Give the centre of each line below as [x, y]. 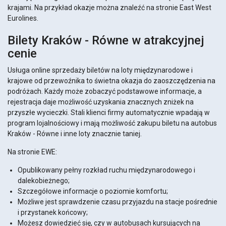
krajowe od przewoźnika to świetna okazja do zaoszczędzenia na [111, 81]
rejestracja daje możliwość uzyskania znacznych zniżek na [101, 102]
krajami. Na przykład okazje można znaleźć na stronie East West [109, 8]
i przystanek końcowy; [53, 213]
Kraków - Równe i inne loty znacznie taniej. [75, 134]
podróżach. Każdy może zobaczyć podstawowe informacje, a [105, 92]
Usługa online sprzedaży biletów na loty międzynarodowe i [100, 70]
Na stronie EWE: [32, 152]
